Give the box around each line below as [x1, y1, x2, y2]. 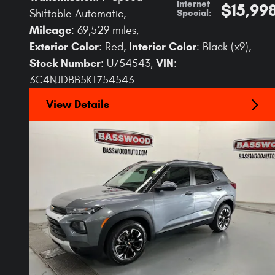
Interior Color [129, 40, 196, 53]
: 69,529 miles [71, 24, 136, 37]
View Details [46, 98, 109, 112]
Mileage [29, 23, 71, 37]
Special [177, 7, 209, 18]
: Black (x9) [196, 41, 249, 53]
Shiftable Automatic [29, 7, 123, 20]
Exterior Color [29, 40, 99, 53]
